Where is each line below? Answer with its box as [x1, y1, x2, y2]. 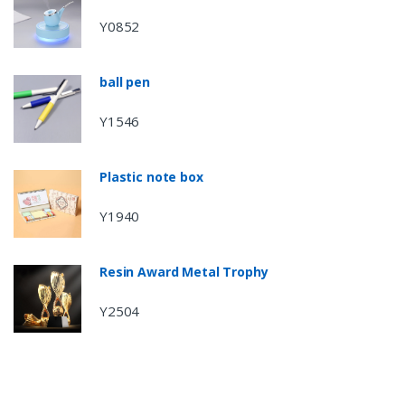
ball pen [99, 73, 150, 91]
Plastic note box [99, 168, 203, 186]
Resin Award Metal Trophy [99, 263, 268, 281]
